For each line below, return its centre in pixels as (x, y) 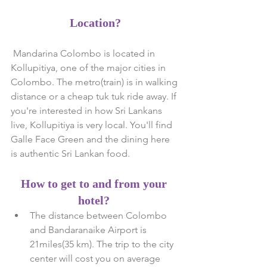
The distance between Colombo (100, 215)
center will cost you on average (96, 258)
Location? (95, 22)
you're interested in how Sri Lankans (88, 110)
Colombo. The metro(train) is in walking (95, 82)
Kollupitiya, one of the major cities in (89, 67)
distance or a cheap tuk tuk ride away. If (95, 96)
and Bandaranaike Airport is (89, 229)
